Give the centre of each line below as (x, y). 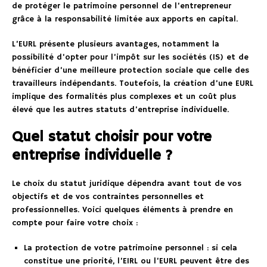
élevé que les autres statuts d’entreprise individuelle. (120, 110)
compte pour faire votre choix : (75, 223)
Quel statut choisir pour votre (112, 137)
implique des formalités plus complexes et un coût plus (124, 97)
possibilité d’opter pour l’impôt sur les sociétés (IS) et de (130, 58)
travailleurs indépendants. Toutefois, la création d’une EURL (133, 84)
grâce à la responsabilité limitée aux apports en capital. (125, 19)
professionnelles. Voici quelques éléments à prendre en (122, 210)
